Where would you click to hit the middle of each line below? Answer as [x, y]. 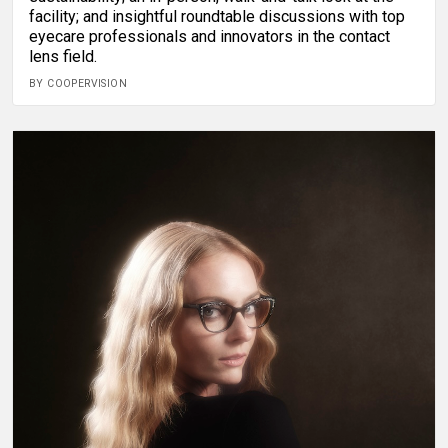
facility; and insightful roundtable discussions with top [217, 16]
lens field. [63, 56]
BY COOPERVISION [78, 83]
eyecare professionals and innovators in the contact [209, 36]
